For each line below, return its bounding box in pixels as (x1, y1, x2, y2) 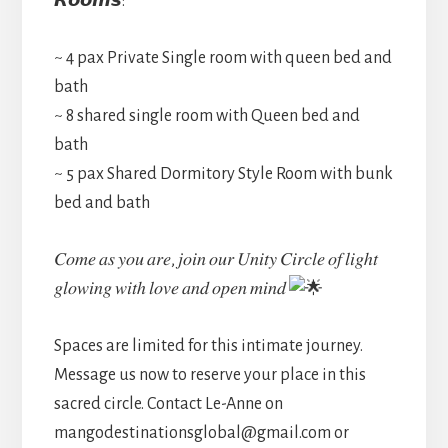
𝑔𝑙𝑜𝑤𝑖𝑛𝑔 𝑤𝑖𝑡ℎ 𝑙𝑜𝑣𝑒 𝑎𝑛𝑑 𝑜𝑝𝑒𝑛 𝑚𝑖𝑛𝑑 (53, 280, 289, 299)
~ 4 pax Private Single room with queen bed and (53, 49, 392, 68)
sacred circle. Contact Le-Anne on (53, 395, 283, 414)
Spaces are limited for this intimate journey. (53, 337, 363, 356)
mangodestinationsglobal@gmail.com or (53, 424, 349, 443)
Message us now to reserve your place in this (53, 366, 366, 385)
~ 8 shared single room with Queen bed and (53, 107, 360, 126)
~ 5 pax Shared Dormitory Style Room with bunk (53, 165, 393, 184)
